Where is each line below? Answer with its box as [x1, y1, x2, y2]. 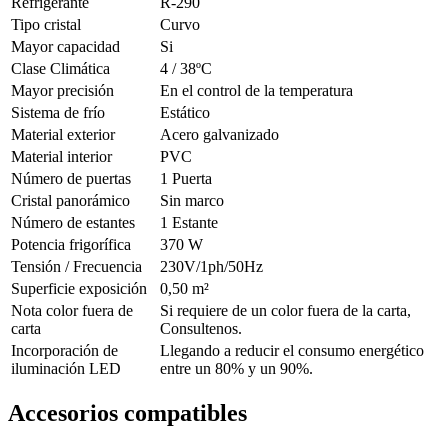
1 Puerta [160, 169, 212, 187]
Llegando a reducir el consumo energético [160, 341, 424, 359]
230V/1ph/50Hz [160, 257, 263, 275]
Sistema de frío [11, 103, 105, 121]
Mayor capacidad [11, 37, 120, 55]
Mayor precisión [11, 81, 114, 99]
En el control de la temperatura [160, 81, 353, 99]
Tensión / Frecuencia [11, 257, 142, 275]
